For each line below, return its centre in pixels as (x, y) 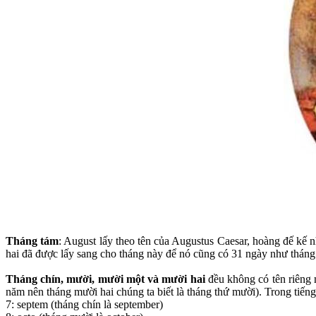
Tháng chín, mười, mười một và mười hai (107, 279)
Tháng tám (32, 241)
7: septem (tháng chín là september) (84, 304)
